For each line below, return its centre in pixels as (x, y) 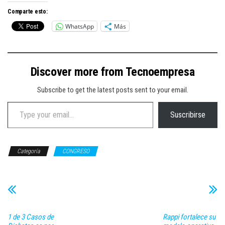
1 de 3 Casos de (31, 217)
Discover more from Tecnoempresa (113, 72)
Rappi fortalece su (189, 217)
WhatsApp (80, 26)
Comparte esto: (28, 12)
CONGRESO (76, 151)
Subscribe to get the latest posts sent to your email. (113, 90)
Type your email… (18, 101)
